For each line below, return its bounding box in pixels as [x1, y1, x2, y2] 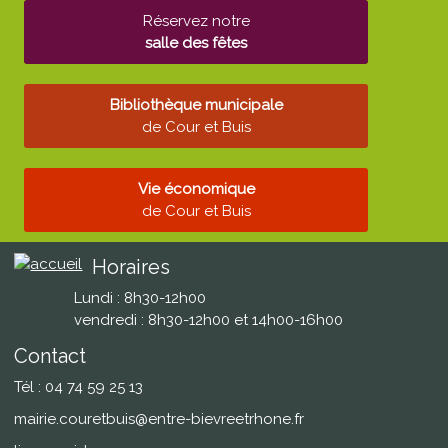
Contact [14, 344, 87, 368]
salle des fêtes [145, 34, 248, 52]
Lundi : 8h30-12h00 [74, 289, 207, 307]
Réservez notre [142, 12, 250, 30]
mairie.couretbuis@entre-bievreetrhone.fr [14, 410, 305, 428]
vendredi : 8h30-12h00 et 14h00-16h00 [74, 311, 344, 329]
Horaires [92, 255, 171, 279]
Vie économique [137, 180, 255, 198]
